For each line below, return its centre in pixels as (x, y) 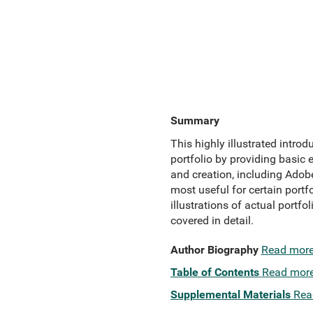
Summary (195, 121)
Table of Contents (214, 272)
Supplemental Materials (230, 294)
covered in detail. (212, 220)
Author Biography (214, 250)
